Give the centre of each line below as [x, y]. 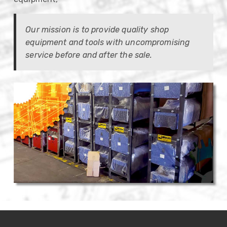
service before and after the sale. [89, 55]
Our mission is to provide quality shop [97, 29]
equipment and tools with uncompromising [108, 42]
